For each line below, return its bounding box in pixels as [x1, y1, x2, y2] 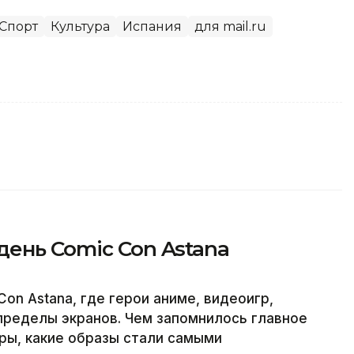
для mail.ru [194, 19, 266, 35]
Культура [51, 19, 110, 35]
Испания [122, 19, 182, 35]
